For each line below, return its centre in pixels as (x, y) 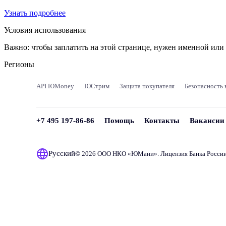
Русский (62, 154)
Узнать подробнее (35, 13)
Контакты (162, 120)
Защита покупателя (147, 86)
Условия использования (45, 30)
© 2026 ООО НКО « (103, 153)
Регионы (19, 64)
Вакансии (207, 120)
